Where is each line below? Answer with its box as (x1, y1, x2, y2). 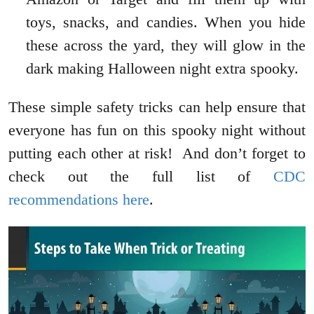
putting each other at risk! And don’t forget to (8, 144, 306, 162)
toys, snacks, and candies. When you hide (26, 13, 306, 31)
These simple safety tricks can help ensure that (8, 97, 306, 116)
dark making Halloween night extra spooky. (26, 59, 303, 77)
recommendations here (8, 190, 149, 208)
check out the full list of (8, 167, 273, 185)
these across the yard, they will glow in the (26, 36, 306, 54)
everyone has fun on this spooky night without (8, 121, 306, 139)
